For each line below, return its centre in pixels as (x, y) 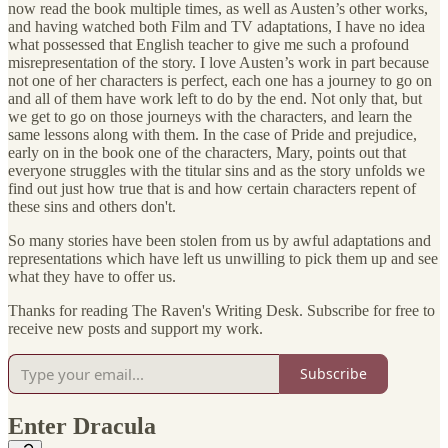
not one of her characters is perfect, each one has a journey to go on (220, 80)
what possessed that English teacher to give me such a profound (208, 44)
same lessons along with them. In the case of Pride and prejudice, (212, 134)
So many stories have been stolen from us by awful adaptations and (219, 240)
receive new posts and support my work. (135, 328)
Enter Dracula (82, 426)
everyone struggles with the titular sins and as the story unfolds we (216, 170)
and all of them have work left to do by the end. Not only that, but (215, 98)
